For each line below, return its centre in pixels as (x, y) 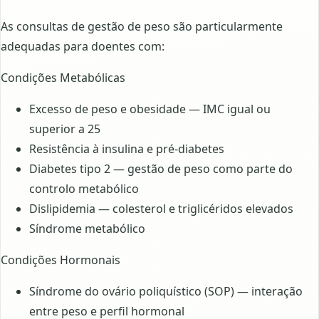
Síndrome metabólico (87, 228)
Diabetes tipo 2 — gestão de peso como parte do (161, 168)
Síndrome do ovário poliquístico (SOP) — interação (166, 291)
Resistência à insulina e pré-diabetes (127, 148)
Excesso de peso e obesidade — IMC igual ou (150, 109)
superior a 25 (65, 129)
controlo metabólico (84, 188)
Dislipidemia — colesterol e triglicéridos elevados (161, 208)
